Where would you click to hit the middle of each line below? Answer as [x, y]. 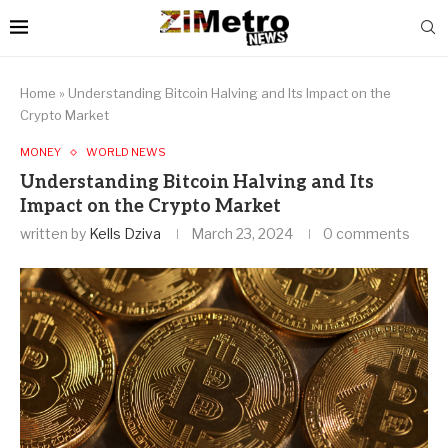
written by [54, 233]
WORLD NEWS [126, 152]
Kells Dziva [125, 233]
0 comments [366, 233]
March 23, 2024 [242, 233]
